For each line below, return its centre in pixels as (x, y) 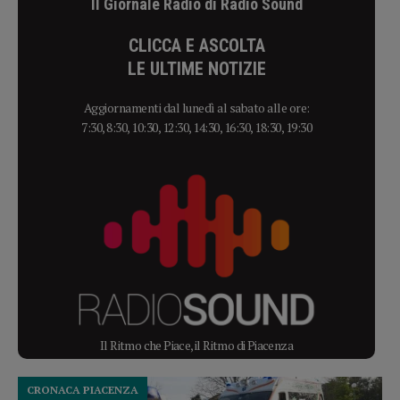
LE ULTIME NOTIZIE (196, 69)
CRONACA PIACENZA (83, 390)
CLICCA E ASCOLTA (196, 46)
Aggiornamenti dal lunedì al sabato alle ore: (196, 108)
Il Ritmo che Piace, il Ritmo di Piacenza (196, 346)
